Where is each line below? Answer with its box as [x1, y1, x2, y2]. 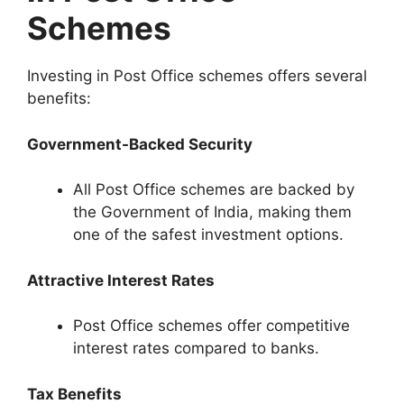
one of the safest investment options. [73, 225, 344, 244]
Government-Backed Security [27, 134, 252, 153]
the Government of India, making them [73, 203, 352, 222]
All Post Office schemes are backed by [73, 180, 354, 199]
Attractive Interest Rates [27, 271, 215, 289]
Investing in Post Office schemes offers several [27, 67, 367, 86]
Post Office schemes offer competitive [73, 317, 350, 335]
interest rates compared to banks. [73, 339, 319, 358]
